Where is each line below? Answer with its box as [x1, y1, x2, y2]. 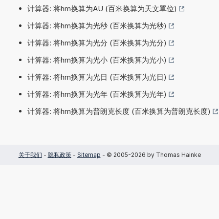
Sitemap [77, 151, 101, 158]
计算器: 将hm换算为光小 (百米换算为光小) [27, 55, 167, 65]
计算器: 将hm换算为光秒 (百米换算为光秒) [27, 21, 167, 30]
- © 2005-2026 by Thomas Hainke [100, 151, 201, 158]
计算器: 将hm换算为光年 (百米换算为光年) [27, 89, 167, 99]
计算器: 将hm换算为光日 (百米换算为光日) [27, 72, 167, 82]
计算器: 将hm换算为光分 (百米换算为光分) [27, 38, 167, 47]
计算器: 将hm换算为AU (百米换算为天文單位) [27, 3, 177, 13]
